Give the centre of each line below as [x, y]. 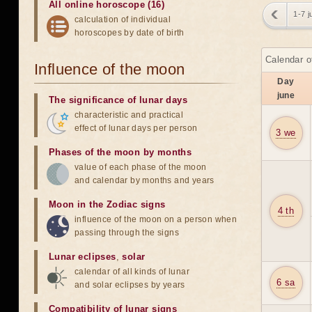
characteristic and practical [129, 115]
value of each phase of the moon [141, 167]
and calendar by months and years [145, 180]
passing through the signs [127, 233]
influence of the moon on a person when [156, 219]
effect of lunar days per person [136, 128]
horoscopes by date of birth [130, 33]
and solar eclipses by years [130, 285]
